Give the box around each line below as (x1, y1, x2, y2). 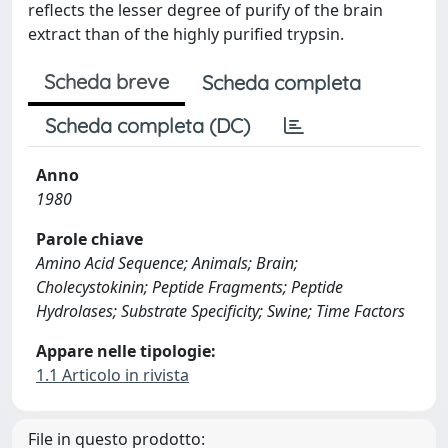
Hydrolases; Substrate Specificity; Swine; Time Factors (36, 300, 405, 322)
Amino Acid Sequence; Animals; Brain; (36, 252, 298, 274)
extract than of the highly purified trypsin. (28, 23, 344, 45)
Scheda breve (44, 69, 169, 94)
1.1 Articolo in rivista (36, 364, 189, 386)
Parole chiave (36, 228, 143, 250)
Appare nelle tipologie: (36, 340, 216, 362)
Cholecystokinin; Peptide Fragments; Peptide (36, 276, 343, 298)
